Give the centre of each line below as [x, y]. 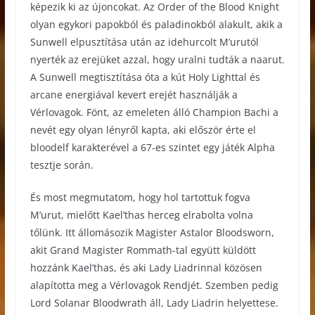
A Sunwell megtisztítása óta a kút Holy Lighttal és [145, 77]
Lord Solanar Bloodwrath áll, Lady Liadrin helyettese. [154, 302]
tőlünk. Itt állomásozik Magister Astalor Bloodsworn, [152, 232]
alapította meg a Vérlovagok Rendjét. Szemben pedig [154, 285]
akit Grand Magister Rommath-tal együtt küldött [143, 250]
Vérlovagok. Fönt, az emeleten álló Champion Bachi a [154, 112]
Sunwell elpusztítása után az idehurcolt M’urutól [144, 41]
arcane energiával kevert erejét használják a [134, 94]
